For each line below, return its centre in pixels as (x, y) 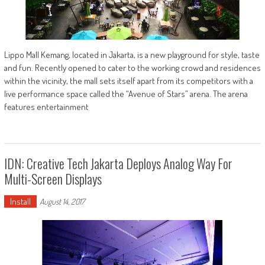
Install (20, 202)
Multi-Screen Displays (53, 179)
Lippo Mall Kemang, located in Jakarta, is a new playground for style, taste (132, 55)
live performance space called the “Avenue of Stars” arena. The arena (126, 94)
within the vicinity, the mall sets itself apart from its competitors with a (128, 81)
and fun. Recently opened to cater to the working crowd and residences (132, 68)
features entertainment (46, 107)
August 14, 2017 (62, 202)
